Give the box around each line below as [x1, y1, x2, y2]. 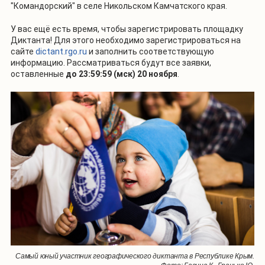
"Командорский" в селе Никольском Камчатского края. [11, 1, 227, 11]
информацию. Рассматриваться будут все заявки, [11, 58, 211, 68]
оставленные [11, 69, 66, 79]
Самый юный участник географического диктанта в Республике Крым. [15, 252, 254, 261]
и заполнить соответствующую [87, 47, 214, 57]
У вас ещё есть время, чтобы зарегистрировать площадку [11, 24, 243, 34]
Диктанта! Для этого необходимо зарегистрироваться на [11, 35, 241, 46]
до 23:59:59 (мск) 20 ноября [66, 69, 177, 79]
